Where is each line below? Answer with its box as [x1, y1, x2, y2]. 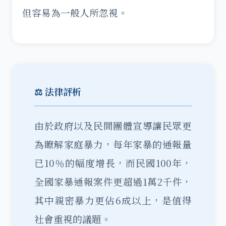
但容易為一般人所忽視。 [22, 6, 128, 19]
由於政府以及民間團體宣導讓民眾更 [34, 119, 192, 132]
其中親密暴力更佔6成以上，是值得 [34, 194, 192, 207]
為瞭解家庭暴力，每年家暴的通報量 [34, 138, 192, 151]
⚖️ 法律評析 [34, 85, 81, 98]
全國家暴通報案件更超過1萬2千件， [34, 175, 192, 188]
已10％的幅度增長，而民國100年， [34, 156, 192, 169]
